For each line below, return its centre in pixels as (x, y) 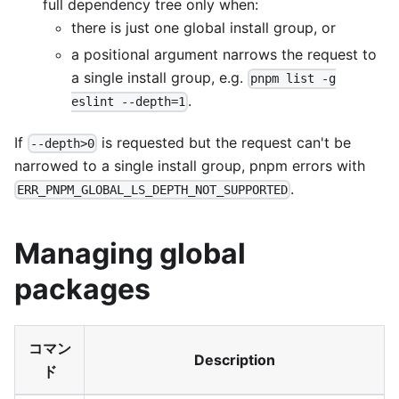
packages (82, 289)
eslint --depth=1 (128, 102)
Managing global (130, 253)
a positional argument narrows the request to (224, 55)
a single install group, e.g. (159, 78)
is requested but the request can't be (224, 142)
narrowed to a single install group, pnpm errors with (190, 165)
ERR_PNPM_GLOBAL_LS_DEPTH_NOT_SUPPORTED (153, 189)
